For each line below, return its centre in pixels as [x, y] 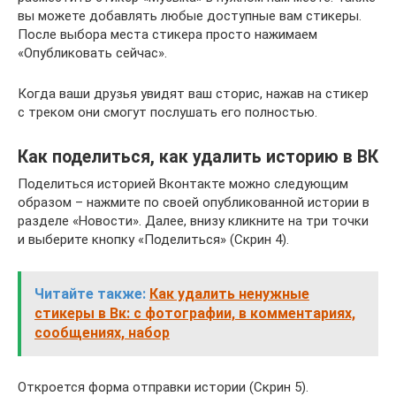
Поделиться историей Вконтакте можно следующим [183, 184]
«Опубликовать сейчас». [92, 53]
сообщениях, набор [102, 333]
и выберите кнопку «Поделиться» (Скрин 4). [153, 240]
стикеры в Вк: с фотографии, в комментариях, [195, 313]
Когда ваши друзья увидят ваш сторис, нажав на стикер [193, 94]
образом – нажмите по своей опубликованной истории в [194, 202]
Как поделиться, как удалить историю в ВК [198, 157]
